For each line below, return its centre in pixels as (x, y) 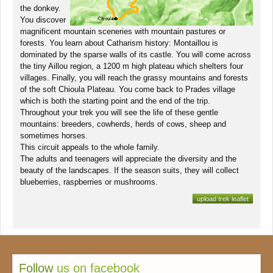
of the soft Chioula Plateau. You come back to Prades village (128, 89)
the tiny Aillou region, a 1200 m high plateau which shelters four (132, 66)
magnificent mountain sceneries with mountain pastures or (123, 31)
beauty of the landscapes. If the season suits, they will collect (129, 170)
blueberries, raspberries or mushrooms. (89, 182)
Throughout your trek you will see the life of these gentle (119, 112)
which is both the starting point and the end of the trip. (115, 101)
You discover (43, 19)
